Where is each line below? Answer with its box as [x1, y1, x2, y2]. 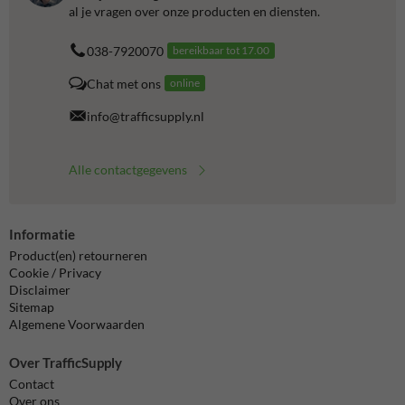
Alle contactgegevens [69, 162, 187, 178]
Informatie [9, 226, 75, 243]
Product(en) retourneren [9, 248, 147, 264]
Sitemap [9, 299, 54, 316]
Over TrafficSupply [9, 354, 122, 372]
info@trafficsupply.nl [87, 108, 204, 124]
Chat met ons [87, 75, 161, 91]
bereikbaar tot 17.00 [173, 43, 269, 58]
